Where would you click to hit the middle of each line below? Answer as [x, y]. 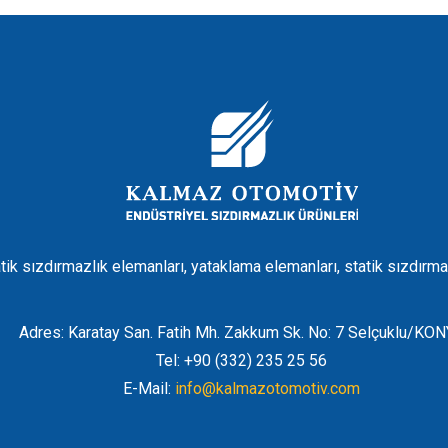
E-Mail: [149, 388]
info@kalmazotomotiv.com [267, 388]
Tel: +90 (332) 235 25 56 [241, 360]
